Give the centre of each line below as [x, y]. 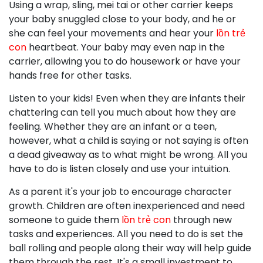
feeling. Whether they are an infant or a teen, [113, 127]
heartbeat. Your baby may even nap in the [126, 47]
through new [201, 220]
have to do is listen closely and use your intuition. [119, 169]
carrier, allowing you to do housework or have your [125, 61]
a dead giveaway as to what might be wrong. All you [128, 155]
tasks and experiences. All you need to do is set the [126, 234]
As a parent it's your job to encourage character [120, 192]
